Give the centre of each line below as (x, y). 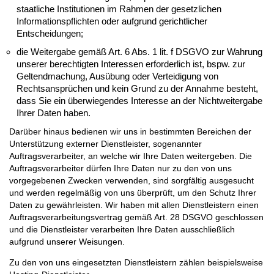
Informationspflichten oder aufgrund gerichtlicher (112, 21)
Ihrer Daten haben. (54, 113)
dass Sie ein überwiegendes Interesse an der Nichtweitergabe (139, 100)
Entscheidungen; (50, 33)
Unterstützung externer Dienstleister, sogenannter (106, 143)
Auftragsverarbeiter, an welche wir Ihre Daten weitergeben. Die (131, 156)
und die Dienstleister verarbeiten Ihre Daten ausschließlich (122, 229)
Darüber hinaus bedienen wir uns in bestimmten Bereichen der (130, 131)
